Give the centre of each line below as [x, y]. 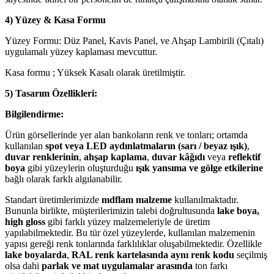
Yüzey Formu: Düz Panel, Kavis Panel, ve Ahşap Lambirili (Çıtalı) [134, 41]
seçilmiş [251, 255]
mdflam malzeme [137, 200]
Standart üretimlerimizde [53, 200]
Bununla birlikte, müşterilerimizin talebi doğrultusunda [111, 211]
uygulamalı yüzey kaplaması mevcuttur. [81, 52]
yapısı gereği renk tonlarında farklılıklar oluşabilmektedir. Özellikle [133, 244]
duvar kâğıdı [178, 157]
